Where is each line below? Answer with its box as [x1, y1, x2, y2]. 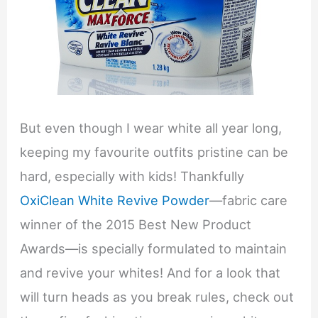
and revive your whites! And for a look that [20, 265, 281, 281]
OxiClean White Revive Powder [20, 192, 210, 209]
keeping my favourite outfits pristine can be [20, 144, 289, 160]
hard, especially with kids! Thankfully [20, 168, 245, 185]
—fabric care [209, 192, 288, 209]
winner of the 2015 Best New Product [20, 216, 252, 233]
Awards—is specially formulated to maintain [20, 241, 287, 257]
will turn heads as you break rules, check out [20, 289, 295, 305]
